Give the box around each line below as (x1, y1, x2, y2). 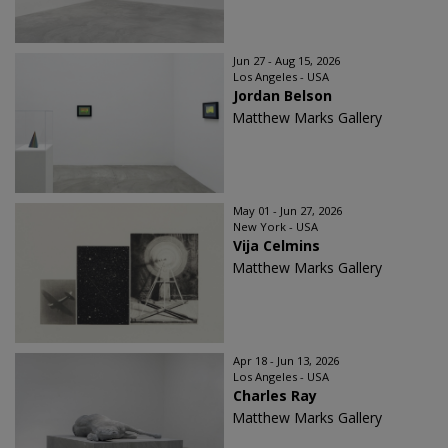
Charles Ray (233, 386, 317, 406)
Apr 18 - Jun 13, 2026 (233, 353, 339, 369)
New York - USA (233, 219, 318, 235)
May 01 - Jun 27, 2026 (233, 203, 342, 219)
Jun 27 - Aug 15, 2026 (233, 53, 340, 69)
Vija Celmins (233, 236, 320, 256)
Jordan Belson (233, 86, 332, 106)
